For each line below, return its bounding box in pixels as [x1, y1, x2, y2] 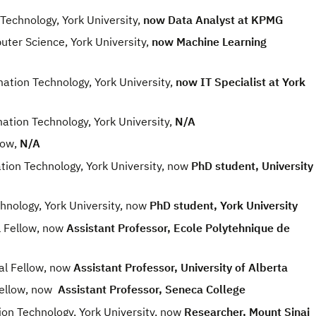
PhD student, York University [150, 198, 298, 213]
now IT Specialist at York [176, 74, 305, 89]
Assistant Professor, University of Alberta [71, 260, 288, 274]
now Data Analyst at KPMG [143, 12, 283, 27]
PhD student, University [191, 158, 313, 173]
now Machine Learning [152, 35, 267, 49]
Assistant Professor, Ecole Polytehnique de [63, 220, 290, 235]
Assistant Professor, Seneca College [55, 282, 245, 297]
